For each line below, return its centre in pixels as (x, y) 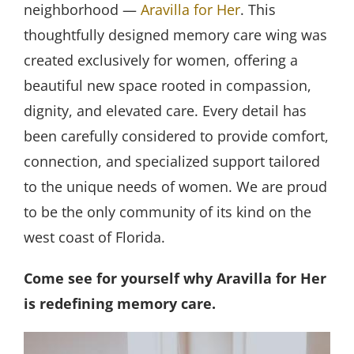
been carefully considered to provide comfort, (176, 136)
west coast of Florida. (94, 237)
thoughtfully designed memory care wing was (175, 34)
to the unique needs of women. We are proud (175, 186)
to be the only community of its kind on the (167, 211)
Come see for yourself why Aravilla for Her (175, 278)
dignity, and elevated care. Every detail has (165, 110)
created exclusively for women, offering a (160, 60)
